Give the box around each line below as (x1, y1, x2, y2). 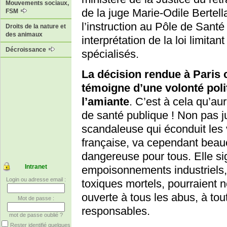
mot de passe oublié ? (9, 212, 63, 218)
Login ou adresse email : (6, 176, 66, 183)
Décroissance (6, 46, 48, 54)
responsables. (82, 205, 150, 218)
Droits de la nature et (6, 23, 66, 30)
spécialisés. (82, 48, 139, 61)
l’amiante (82, 95, 129, 108)
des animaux (6, 31, 43, 39)
